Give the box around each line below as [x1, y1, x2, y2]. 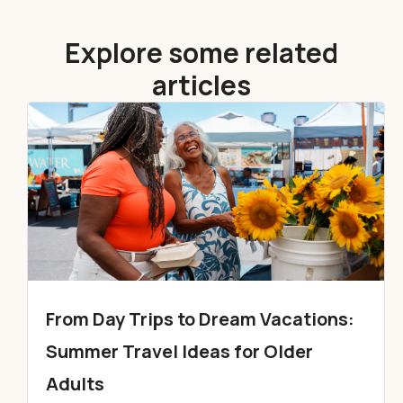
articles [152, 67, 251, 103]
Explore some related [65, 34, 338, 71]
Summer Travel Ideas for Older [46, 339, 313, 363]
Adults [46, 372, 104, 396]
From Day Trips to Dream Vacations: [46, 307, 354, 331]
